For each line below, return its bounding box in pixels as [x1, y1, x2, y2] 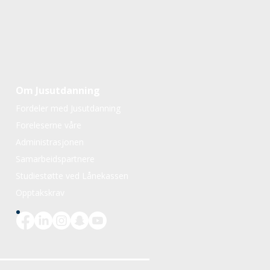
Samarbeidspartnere [16, 153, 95, 165]
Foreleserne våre [16, 119, 81, 131]
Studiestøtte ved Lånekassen [16, 170, 128, 181]
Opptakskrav [16, 187, 64, 198]
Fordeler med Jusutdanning [16, 102, 121, 114]
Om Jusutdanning [16, 84, 100, 97]
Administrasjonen [16, 136, 84, 148]
